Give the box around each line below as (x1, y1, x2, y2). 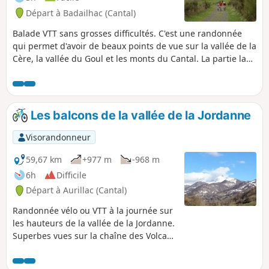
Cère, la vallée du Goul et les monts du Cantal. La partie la (13, 52, 246, 64)
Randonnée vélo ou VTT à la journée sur (13, 205, 173, 217)
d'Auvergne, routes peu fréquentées (13, 243, 159, 255)
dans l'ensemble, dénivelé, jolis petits (13, 255, 163, 267)
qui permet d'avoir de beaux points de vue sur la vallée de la (13, 40, 256, 52)
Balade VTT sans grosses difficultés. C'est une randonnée (13, 27, 242, 39)
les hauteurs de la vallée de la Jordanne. (13, 217, 175, 229)
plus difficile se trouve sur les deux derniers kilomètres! (13, 65, 237, 77)
